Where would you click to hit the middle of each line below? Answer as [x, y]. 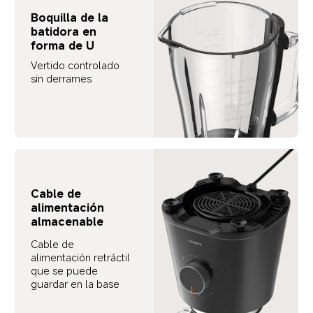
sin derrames [61, 78]
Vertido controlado [76, 65]
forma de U [63, 45]
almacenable [67, 222]
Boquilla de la [72, 17]
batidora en [66, 31]
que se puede [66, 271]
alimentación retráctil [82, 257]
